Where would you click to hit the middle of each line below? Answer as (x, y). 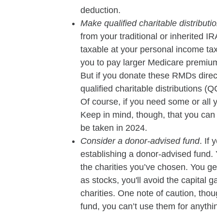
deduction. (101, 10)
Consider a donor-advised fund (140, 141)
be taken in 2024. (114, 128)
